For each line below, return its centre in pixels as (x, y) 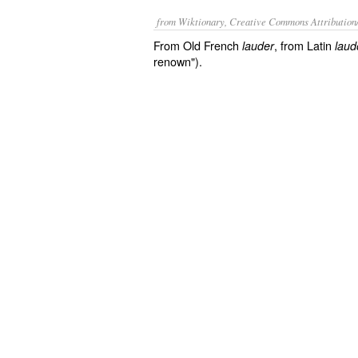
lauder (258, 46)
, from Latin (304, 45)
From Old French (198, 45)
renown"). (178, 61)
